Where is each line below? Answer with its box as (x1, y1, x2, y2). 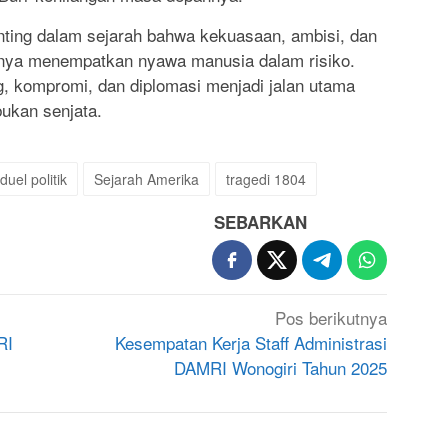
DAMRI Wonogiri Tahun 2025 (174, 355, 388, 381)
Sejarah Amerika (94, 169, 199, 190)
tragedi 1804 (226, 169, 306, 190)
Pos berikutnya (275, 305, 388, 331)
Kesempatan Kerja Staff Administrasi (115, 330, 388, 356)
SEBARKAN (214, 210, 308, 235)
